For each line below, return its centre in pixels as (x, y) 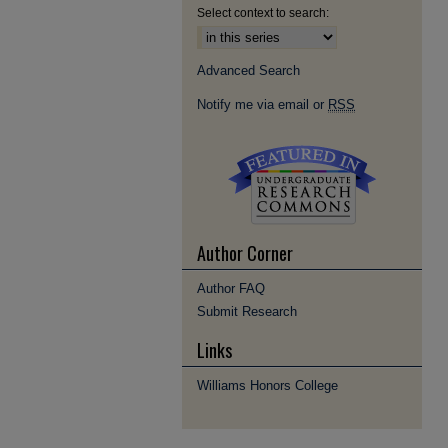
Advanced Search (248, 70)
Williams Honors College (267, 385)
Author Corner (245, 253)
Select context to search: (263, 13)
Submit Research (247, 311)
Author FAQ (231, 288)
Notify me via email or (262, 104)
